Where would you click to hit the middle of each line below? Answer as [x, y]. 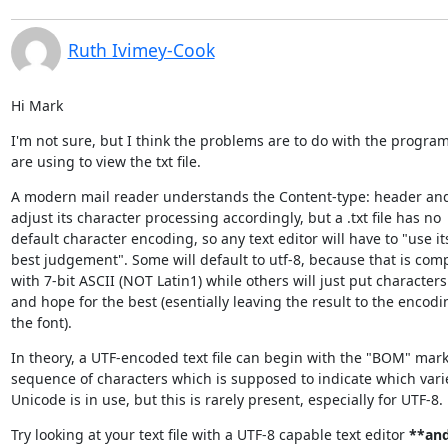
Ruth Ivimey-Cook [141, 49]
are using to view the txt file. [105, 161]
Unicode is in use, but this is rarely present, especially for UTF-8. [226, 399]
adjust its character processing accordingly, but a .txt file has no [225, 217]
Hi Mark [36, 105]
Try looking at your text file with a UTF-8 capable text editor [209, 434]
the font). [41, 322]
